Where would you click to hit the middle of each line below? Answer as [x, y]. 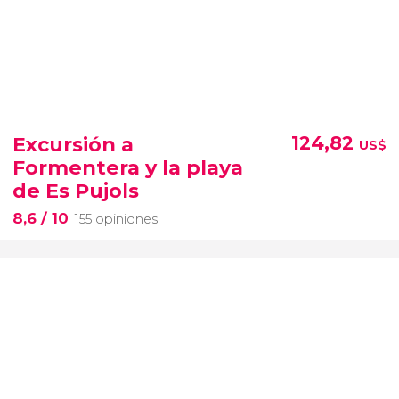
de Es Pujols [76, 191]
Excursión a [73, 145]
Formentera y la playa [128, 168]
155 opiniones [116, 220]
